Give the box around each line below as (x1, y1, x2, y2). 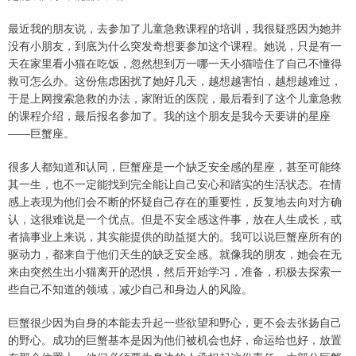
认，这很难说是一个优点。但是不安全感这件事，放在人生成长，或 (8, 211, 342, 227)
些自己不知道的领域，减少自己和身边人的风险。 (8, 281, 253, 297)
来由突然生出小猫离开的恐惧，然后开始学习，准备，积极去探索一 (8, 263, 342, 280)
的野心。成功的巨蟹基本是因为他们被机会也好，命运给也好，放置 (8, 331, 342, 348)
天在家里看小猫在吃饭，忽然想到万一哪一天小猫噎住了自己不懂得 (8, 55, 342, 72)
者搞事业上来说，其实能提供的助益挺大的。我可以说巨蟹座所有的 (8, 228, 342, 245)
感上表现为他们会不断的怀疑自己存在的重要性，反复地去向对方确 (8, 193, 342, 210)
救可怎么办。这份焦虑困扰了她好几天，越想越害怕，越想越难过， (8, 72, 342, 89)
